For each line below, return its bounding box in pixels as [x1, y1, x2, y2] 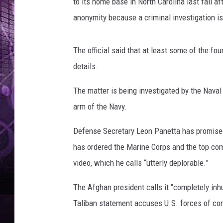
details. [73, 61, 98, 71]
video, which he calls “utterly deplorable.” [73, 158, 209, 168]
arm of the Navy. [73, 102, 127, 111]
